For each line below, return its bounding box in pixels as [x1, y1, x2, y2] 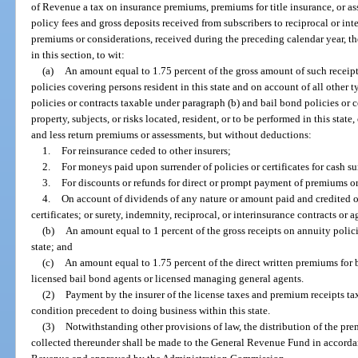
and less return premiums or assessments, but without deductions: [31, 128, 312, 141]
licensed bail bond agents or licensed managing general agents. [31, 272, 304, 284]
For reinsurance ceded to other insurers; [61, 144, 231, 157]
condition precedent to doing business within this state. [31, 304, 271, 316]
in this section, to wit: [31, 48, 125, 61]
